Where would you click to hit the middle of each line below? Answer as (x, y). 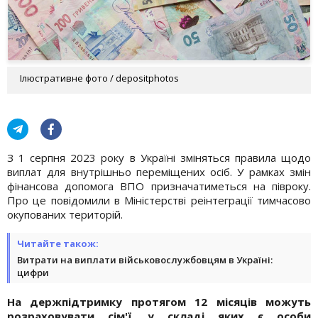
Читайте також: (58, 243)
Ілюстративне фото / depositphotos (99, 78)
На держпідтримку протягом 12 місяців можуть (159, 301)
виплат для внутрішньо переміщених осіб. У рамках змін (159, 171)
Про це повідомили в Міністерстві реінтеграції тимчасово (159, 200)
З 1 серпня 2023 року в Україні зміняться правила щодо (159, 157)
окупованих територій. (65, 214)
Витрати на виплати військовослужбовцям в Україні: (145, 259)
